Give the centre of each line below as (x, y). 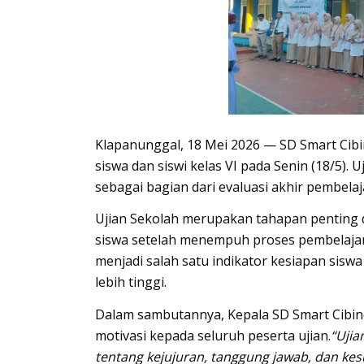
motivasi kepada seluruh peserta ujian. (213, 335)
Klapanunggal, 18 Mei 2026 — (188, 144)
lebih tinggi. (131, 282)
